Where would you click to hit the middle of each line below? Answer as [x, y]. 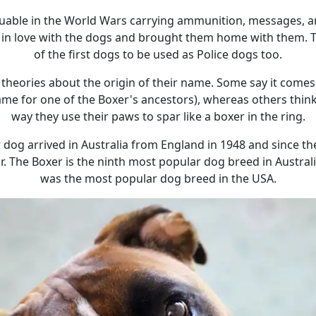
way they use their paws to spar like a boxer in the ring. [158, 117]
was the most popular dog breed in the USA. [158, 179]
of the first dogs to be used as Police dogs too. [158, 55]
